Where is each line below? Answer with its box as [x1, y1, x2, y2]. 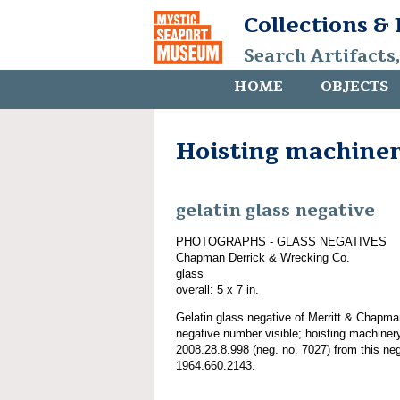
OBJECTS [321, 77, 388, 96]
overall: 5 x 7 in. [176, 282, 259, 296]
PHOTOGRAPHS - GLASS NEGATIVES [176, 234, 387, 248]
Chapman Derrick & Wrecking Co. [176, 250, 350, 264]
